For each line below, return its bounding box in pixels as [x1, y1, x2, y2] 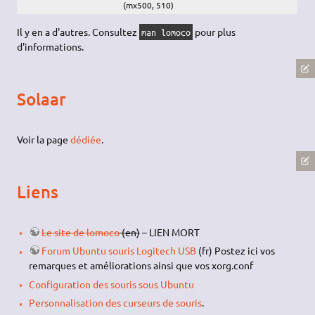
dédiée [70, 132, 102, 146]
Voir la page [17, 132, 71, 146]
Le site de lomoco [41, 225, 120, 238]
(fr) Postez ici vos [195, 244, 275, 257]
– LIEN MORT [139, 225, 200, 238]
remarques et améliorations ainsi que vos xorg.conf [28, 259, 253, 272]
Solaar [17, 88, 67, 110]
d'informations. [17, 39, 84, 53]
